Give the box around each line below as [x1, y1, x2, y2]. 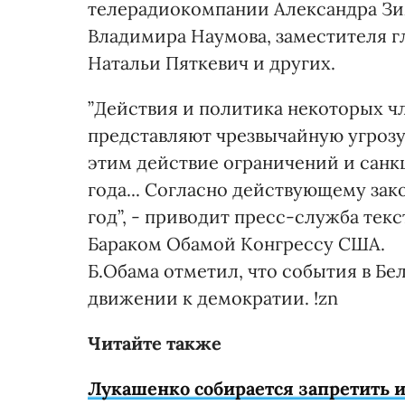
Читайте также [88, 332, 221, 354]
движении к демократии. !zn [88, 287, 338, 309]
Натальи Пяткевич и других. [88, 52, 335, 74]
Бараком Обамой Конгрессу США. [88, 232, 385, 255]
